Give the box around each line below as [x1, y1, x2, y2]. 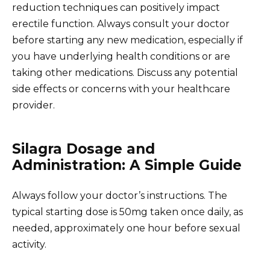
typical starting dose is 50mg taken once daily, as [12, 206, 243, 218]
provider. [12, 99, 55, 111]
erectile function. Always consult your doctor [12, 17, 230, 30]
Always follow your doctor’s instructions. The [12, 189, 227, 201]
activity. [12, 238, 46, 250]
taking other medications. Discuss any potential [12, 66, 238, 78]
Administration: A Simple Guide [12, 156, 242, 174]
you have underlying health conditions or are [12, 50, 230, 62]
